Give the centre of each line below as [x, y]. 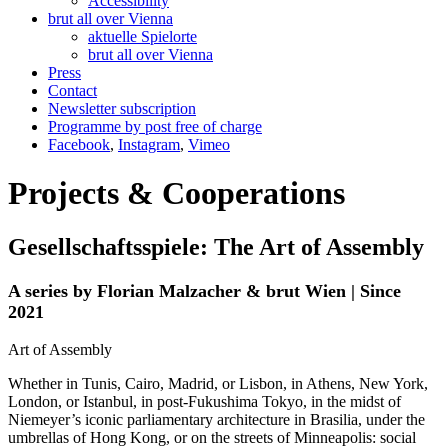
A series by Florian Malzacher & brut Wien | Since [204, 290]
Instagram [149, 144]
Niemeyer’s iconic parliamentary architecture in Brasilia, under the [216, 419]
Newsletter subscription [122, 108]
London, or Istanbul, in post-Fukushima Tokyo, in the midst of [204, 401]
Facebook [79, 144]
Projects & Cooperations [176, 193]
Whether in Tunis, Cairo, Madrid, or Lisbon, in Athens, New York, [218, 383]
